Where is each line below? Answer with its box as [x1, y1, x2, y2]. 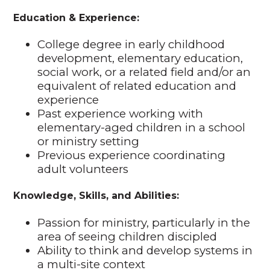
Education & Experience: [13, 11, 140, 24]
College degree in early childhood [37, 37, 225, 52]
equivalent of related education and [37, 79, 237, 93]
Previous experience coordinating [37, 148, 226, 163]
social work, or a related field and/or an [37, 65, 251, 80]
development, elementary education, [37, 51, 243, 66]
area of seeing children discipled [37, 229, 218, 243]
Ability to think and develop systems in [37, 243, 253, 257]
